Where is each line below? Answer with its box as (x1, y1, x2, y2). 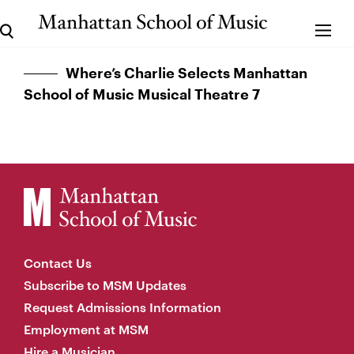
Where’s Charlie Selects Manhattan (66, 66, 307, 81)
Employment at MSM (24, 322, 149, 337)
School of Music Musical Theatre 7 (24, 88, 260, 102)
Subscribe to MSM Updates (24, 277, 186, 292)
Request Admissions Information (24, 299, 221, 314)
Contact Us (24, 255, 92, 270)
